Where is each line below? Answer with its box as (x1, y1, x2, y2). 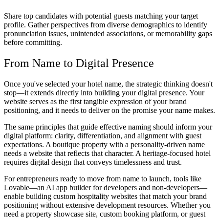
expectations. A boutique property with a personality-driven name (4, 140, 205, 149)
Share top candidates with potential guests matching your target (4, 12, 198, 21)
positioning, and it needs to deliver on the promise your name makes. (4, 106, 215, 114)
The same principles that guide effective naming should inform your (4, 123, 212, 131)
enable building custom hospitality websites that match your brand (4, 192, 207, 200)
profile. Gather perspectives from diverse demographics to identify (4, 21, 207, 29)
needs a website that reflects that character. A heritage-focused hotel (4, 149, 211, 157)
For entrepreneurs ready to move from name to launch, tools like (4, 175, 201, 183)
